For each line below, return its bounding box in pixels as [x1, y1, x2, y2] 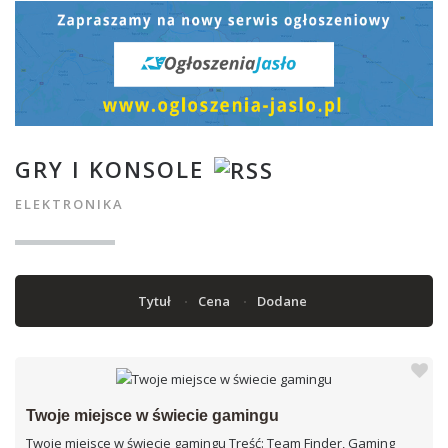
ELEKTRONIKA [15, 194, 124, 213]
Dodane [257, 291, 310, 310]
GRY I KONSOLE [15, 153, 204, 184]
